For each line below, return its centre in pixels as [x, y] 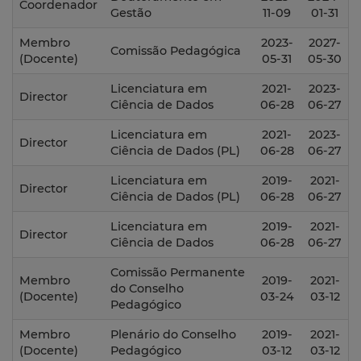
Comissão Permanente [178, 273]
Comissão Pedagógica [176, 51]
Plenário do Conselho [173, 335]
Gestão [131, 13]
